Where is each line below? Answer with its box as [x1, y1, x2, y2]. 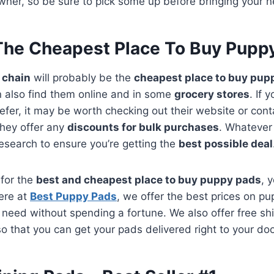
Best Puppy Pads [30, 190, 117, 202]
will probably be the [31, 71, 134, 84]
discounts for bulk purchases [67, 120, 219, 133]
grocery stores [174, 87, 250, 100]
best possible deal [179, 137, 273, 150]
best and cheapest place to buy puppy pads [36, 173, 261, 186]
